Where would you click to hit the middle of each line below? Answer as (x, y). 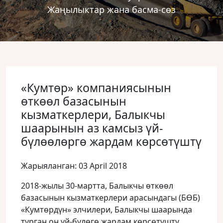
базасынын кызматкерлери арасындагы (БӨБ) (111, 198)
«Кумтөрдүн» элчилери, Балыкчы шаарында (107, 210)
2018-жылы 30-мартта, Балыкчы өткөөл (97, 186)
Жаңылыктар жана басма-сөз (111, 9)
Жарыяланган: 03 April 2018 (74, 166)
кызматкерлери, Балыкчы (93, 114)
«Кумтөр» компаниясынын (96, 88)
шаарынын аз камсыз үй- (92, 128)
